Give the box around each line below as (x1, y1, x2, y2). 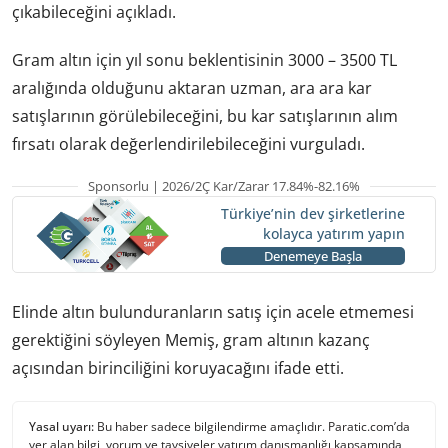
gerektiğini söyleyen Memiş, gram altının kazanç (12, 328, 370, 351)
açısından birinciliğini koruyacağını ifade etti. (12, 356, 344, 379)
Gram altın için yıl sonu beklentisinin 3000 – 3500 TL (12, 48, 397, 71)
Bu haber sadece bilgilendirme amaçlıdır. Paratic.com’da (94, 417, 410, 435)
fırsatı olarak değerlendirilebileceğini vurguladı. (12, 132, 365, 155)
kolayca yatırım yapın (262, 224, 405, 244)
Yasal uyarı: (29, 417, 94, 435)
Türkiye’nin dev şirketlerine (220, 204, 405, 224)
